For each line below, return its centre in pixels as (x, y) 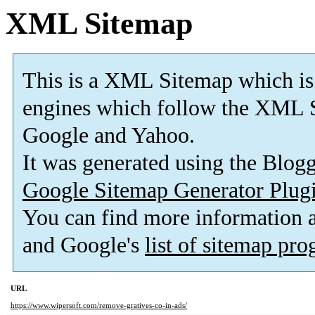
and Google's (84, 245)
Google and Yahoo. (109, 136)
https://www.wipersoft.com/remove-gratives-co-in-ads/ (99, 306)
